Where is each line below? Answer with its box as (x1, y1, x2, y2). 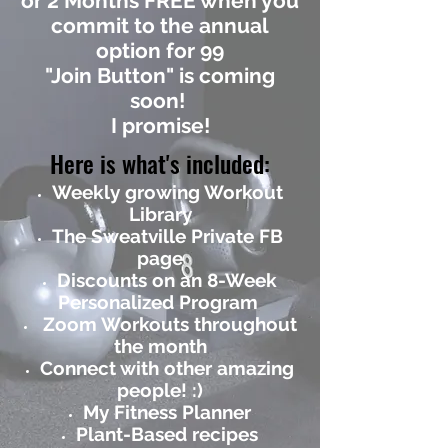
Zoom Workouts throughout (37, 313, 297, 335)
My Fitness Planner (83, 401, 251, 423)
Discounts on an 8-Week (57, 269, 277, 291)
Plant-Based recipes (76, 423, 258, 445)
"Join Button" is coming (45, 63, 275, 88)
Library (128, 203, 192, 225)
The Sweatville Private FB (51, 225, 283, 247)
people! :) (117, 379, 203, 401)
